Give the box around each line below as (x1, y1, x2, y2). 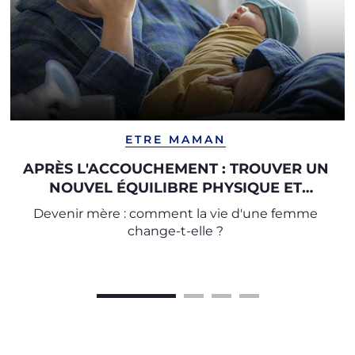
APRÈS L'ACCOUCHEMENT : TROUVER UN (22, 160, 329, 177)
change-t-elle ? (128, 223, 223, 239)
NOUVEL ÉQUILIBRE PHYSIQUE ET (49, 179, 302, 197)
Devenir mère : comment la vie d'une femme (33, 206, 318, 221)
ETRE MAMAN (125, 132, 226, 147)
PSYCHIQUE (132, 198, 219, 216)
